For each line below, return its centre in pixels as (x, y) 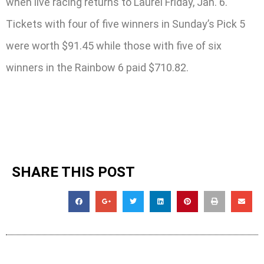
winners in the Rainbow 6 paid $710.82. (97, 68)
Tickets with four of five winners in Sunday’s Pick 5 (126, 24)
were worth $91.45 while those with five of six (114, 46)
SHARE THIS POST (73, 172)
